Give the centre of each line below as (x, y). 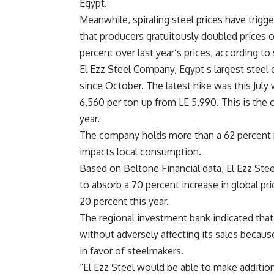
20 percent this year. (124, 202)
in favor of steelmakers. (131, 251)
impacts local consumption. (140, 152)
